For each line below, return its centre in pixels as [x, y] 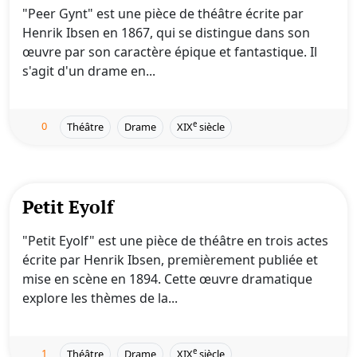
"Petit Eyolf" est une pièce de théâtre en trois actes [175, 241]
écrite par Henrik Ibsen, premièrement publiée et [170, 260]
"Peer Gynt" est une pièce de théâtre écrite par [163, 14]
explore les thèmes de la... [100, 298]
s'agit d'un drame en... [89, 71]
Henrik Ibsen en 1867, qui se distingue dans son [166, 33]
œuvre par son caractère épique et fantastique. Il [170, 52]
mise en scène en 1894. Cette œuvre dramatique [167, 279]
